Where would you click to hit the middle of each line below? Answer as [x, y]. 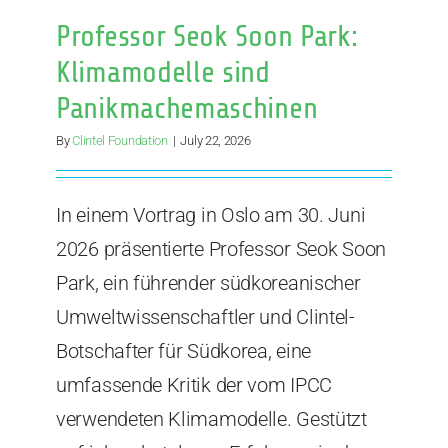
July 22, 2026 [215, 141]
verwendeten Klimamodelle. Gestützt [211, 419]
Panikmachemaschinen [187, 108]
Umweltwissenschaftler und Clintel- [205, 317]
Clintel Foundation [120, 141]
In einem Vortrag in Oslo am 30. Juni [211, 215]
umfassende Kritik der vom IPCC [194, 385]
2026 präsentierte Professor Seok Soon [221, 249]
